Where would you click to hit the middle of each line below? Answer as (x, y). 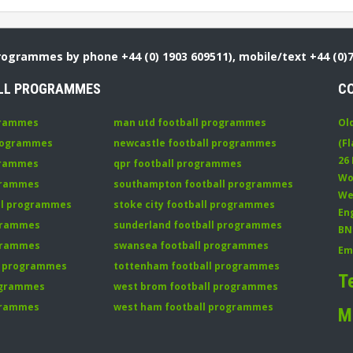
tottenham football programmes (197, 266)
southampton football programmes (203, 184)
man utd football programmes (190, 123)
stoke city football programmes (194, 204)
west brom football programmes (196, 286)
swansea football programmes (191, 245)
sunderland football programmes (198, 225)
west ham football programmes (193, 307)
